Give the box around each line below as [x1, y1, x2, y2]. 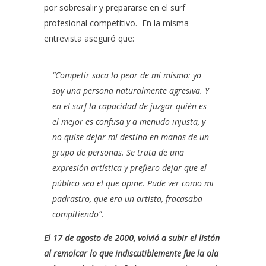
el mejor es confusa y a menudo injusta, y [52, 116, 205, 127]
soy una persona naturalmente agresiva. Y [52, 85, 209, 96]
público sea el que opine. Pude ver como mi [52, 178, 214, 189]
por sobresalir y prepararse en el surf [44, 2, 185, 13]
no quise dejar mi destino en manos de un [52, 131, 209, 142]
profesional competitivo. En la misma [44, 17, 189, 28]
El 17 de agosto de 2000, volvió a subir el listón [44, 232, 220, 243]
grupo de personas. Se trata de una [52, 147, 184, 158]
